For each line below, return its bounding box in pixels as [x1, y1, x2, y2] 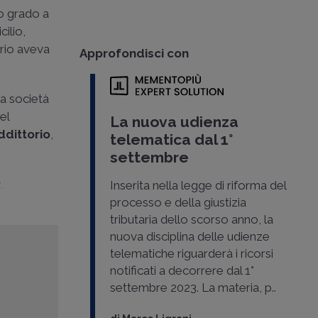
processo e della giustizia [109, 195, 246, 210]
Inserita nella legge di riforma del [109, 178, 286, 193]
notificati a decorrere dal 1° [109, 263, 254, 278]
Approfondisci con [79, 46, 189, 60]
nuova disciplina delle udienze [109, 229, 270, 244]
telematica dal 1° [109, 131, 233, 149]
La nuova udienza [109, 113, 238, 131]
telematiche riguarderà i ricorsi [109, 246, 273, 261]
